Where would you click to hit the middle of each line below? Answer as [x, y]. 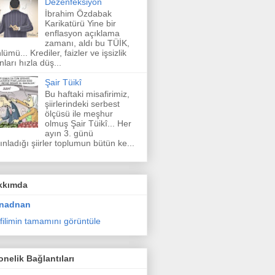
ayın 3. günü [69, 133]
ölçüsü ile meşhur [79, 113]
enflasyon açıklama [82, 33]
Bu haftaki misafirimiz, [87, 94]
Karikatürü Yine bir [80, 23]
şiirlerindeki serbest [82, 103]
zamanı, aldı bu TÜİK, [87, 43]
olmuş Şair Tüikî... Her [88, 123]
